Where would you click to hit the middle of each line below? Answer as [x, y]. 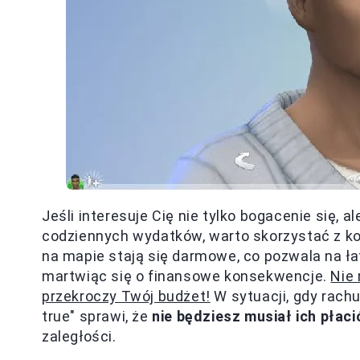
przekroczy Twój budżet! [126, 296]
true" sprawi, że [97, 316]
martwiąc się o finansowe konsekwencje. [186, 276]
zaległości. [79, 336]
